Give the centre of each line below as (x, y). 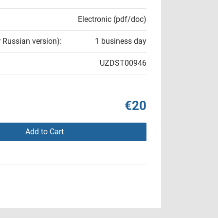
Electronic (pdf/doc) (112, 19)
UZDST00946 (123, 63)
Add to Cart (44, 132)
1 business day (121, 41)
